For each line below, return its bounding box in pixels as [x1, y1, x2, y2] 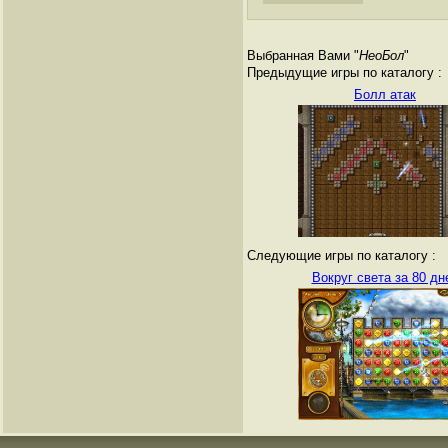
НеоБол [359, 48, 404, 64]
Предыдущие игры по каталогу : [247, 65, 442, 81]
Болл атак [354, 87, 416, 103]
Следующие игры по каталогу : [247, 248, 436, 264]
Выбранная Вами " [247, 48, 359, 64]
